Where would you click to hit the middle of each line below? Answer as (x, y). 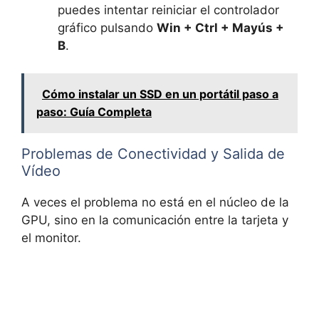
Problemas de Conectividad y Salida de (153, 153)
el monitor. (51, 237)
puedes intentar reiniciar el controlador (168, 10)
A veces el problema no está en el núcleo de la (155, 202)
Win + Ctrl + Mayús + (220, 28)
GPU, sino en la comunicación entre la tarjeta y (155, 220)
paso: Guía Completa (94, 111)
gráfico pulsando (107, 28)
